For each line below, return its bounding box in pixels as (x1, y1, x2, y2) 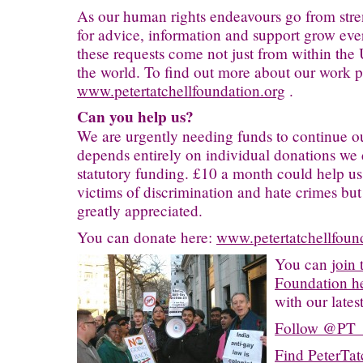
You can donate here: (77, 227, 216, 248)
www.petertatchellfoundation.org (77, 80, 285, 101)
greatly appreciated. (77, 200, 203, 221)
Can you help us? (77, 105, 194, 129)
